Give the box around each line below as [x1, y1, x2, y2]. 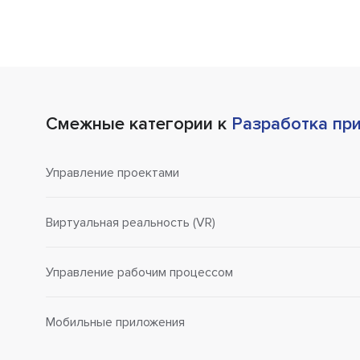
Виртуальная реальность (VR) [46, 214, 215, 231]
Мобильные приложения [46, 314, 185, 331]
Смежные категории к [46, 113, 231, 136]
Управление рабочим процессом [46, 264, 233, 280]
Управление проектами [46, 164, 179, 181]
